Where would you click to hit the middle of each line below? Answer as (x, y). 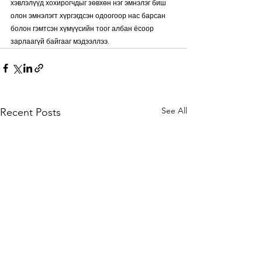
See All (174, 111)
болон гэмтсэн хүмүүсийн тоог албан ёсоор (83, 29)
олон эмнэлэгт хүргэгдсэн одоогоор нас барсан (89, 16)
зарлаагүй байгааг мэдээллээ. (60, 42)
